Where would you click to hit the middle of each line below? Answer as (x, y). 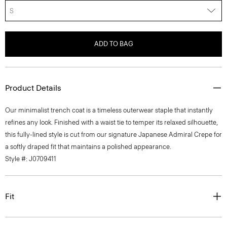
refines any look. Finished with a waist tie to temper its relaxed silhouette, (111, 122)
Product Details (33, 88)
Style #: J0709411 (31, 159)
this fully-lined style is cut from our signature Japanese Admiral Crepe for (113, 135)
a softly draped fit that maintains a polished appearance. (88, 147)
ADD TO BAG (113, 44)
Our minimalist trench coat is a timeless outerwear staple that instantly (109, 110)
